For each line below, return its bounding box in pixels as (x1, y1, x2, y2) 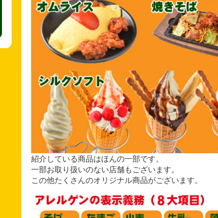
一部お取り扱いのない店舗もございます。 (31, 163, 179, 175)
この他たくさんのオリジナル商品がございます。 (31, 174, 202, 186)
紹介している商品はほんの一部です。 (31, 153, 163, 164)
